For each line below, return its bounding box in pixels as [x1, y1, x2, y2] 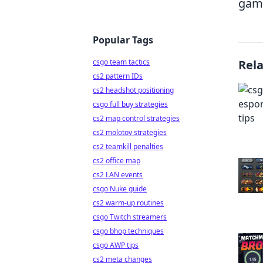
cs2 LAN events [93, 170, 143, 180]
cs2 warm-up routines [93, 198, 164, 208]
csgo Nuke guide [93, 184, 147, 194]
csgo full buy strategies [93, 99, 168, 109]
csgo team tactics [93, 57, 150, 67]
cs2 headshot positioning [93, 85, 174, 95]
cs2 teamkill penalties [93, 141, 163, 151]
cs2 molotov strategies [93, 127, 167, 137]
